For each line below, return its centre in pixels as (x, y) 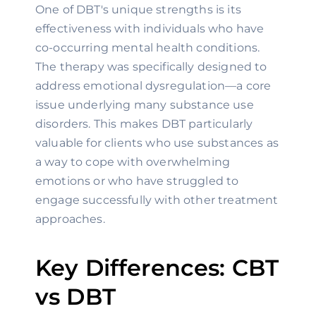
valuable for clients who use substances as (157, 143)
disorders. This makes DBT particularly (144, 124)
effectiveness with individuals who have (150, 29)
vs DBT (75, 297)
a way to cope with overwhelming (133, 162)
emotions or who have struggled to (137, 181)
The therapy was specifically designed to (151, 67)
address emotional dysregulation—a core (153, 86)
